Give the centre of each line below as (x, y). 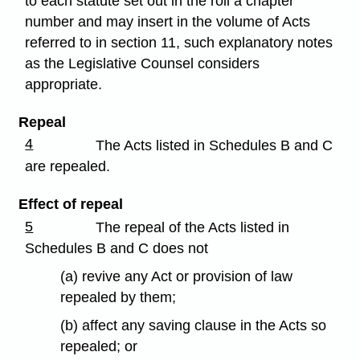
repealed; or (99, 346)
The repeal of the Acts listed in (193, 227)
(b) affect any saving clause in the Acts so (194, 325)
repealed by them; (119, 297)
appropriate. (64, 84)
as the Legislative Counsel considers (143, 63)
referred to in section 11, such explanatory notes (179, 42)
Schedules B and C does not (117, 248)
